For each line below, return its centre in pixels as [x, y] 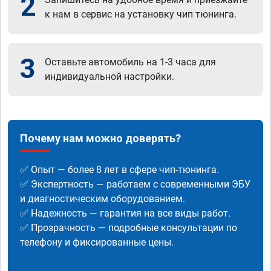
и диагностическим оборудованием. [103, 198]
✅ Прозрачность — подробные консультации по [129, 227]
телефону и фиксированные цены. [97, 242]
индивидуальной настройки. [109, 76]
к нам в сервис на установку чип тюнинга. [141, 14]
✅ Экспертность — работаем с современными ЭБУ [135, 184]
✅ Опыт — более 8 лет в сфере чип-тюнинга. [119, 169]
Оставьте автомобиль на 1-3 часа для [130, 62]
